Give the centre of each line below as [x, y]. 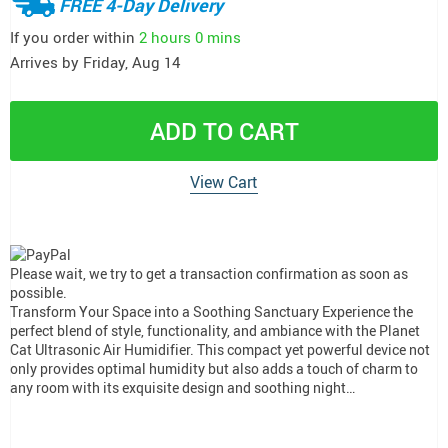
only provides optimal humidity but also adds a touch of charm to [214, 368]
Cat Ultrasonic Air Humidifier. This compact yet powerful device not [220, 349]
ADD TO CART [224, 131]
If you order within [74, 36]
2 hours [165, 36]
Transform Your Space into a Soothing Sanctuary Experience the [211, 311]
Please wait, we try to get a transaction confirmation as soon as [209, 273]
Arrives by [46, 62]
